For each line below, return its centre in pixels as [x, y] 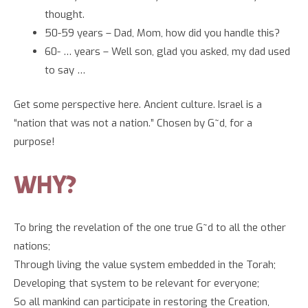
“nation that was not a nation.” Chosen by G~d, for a [133, 123]
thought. [65, 15]
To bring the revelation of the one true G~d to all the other [150, 228]
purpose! [34, 141]
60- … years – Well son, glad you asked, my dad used [167, 52]
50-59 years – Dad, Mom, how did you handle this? [162, 33]
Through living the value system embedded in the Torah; [145, 265]
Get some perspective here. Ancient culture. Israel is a [138, 104]
